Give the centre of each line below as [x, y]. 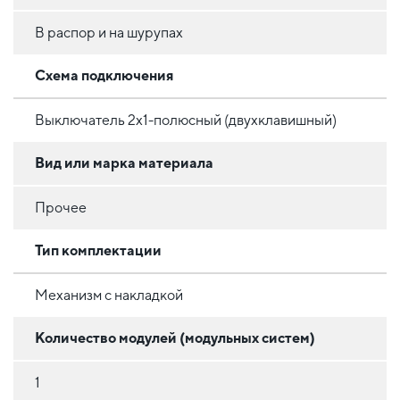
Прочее [61, 207]
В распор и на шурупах [109, 32]
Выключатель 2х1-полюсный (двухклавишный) [186, 120]
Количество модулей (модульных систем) [175, 337]
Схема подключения [104, 75]
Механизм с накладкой [109, 295]
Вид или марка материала [124, 162]
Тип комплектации [98, 250]
